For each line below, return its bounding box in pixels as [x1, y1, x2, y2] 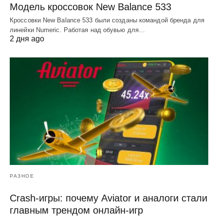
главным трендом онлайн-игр [10, 205, 143, 216]
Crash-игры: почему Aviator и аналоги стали [10, 193, 207, 204]
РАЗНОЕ [10, 173, 34, 179]
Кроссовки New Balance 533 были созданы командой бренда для [10, 16, 204, 24]
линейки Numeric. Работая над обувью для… [10, 26, 145, 34]
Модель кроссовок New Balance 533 [10, 1, 171, 12]
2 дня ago [10, 34, 44, 43]
